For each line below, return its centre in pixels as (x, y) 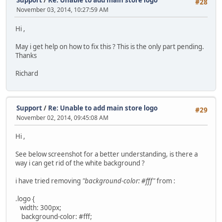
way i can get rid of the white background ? (80, 163)
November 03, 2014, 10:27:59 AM (62, 10)
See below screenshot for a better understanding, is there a (107, 154)
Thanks (26, 55)
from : (165, 181)
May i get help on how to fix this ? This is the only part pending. (110, 46)
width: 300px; (38, 208)
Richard (27, 73)
